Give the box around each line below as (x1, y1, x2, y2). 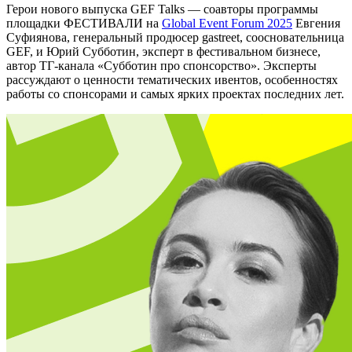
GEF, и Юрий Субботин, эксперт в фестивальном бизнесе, (6, 45, 321, 59)
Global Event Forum (162, 16, 264, 31)
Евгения (292, 16, 340, 31)
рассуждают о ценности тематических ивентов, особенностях (6, 73, 338, 87)
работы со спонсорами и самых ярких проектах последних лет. (6, 87, 344, 101)
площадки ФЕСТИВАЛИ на (6, 16, 159, 31)
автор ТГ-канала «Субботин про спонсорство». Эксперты (6, 59, 317, 73)
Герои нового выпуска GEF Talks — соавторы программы (6, 2, 318, 16)
